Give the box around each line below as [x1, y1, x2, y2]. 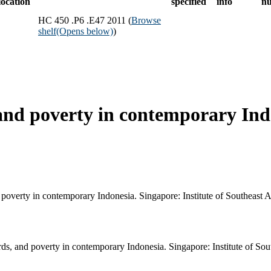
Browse [131, 15, 161, 25]
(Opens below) [56, 25, 113, 36]
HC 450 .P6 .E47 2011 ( [38, 15, 131, 25]
